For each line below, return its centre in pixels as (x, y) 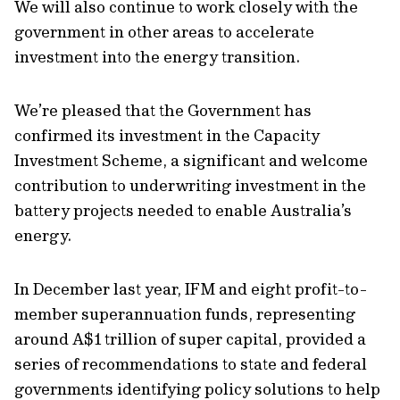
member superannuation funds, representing (185, 314)
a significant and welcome (269, 160)
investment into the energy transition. (159, 57)
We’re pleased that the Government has (163, 110)
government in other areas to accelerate (164, 32)
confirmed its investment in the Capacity (167, 135)
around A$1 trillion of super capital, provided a (190, 339)
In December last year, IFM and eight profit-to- (191, 289)
